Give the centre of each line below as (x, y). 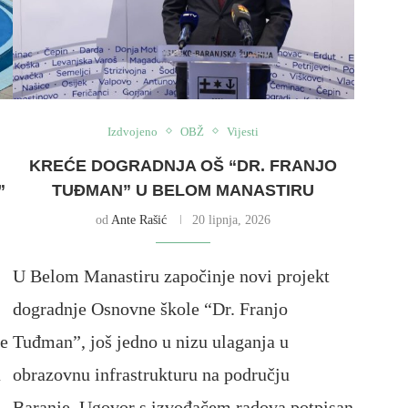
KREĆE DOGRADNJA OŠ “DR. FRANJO (184, 165)
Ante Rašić (139, 219)
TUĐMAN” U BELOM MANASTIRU (184, 190)
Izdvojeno (133, 131)
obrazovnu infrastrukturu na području (151, 374)
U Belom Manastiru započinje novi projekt (171, 275)
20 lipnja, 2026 (232, 219)
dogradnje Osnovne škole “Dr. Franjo (150, 308)
